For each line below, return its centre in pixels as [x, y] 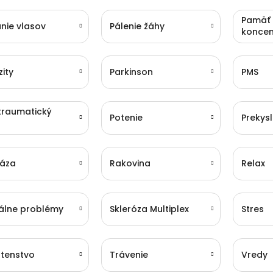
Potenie [126, 117]
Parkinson [131, 72]
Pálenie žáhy [137, 26]
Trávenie [129, 254]
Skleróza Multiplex [149, 209]
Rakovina [130, 163]
